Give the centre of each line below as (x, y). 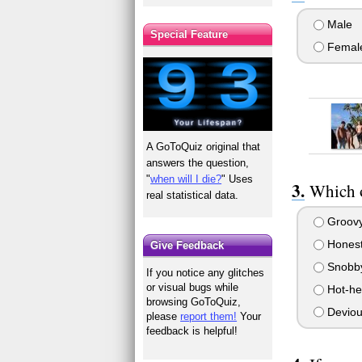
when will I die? (186, 179)
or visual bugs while (193, 288)
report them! (209, 317)
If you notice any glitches (206, 273)
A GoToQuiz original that (204, 146)
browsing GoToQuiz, (194, 302)
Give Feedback (187, 246)
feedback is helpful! (192, 331)
